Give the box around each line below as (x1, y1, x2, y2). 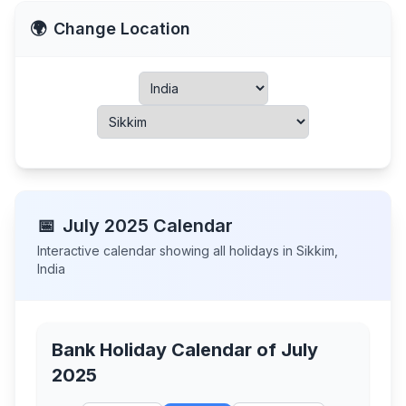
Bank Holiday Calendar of (52, 339, 281, 361)
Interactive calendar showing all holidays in (37, 243, 296, 258)
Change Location (53, 19, 190, 38)
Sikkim (296, 243, 334, 258)
